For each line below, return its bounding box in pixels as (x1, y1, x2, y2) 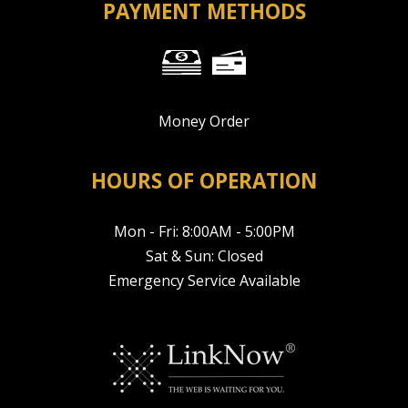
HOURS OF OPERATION (91, 167, 317, 196)
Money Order (158, 111, 250, 132)
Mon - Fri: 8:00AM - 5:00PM (113, 221, 295, 242)
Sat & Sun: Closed (145, 246, 263, 267)
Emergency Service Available (107, 270, 301, 291)
